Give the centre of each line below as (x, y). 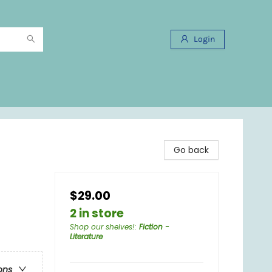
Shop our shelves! (102, 227)
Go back (191, 150)
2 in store (97, 213)
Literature (86, 236)
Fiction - (154, 227)
